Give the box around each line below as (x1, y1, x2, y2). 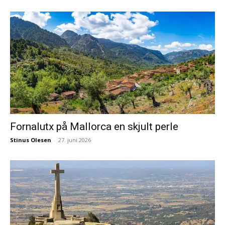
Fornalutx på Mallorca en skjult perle (10, 120, 178, 133)
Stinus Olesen (10, 136, 51, 144)
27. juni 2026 (58, 136, 91, 144)
